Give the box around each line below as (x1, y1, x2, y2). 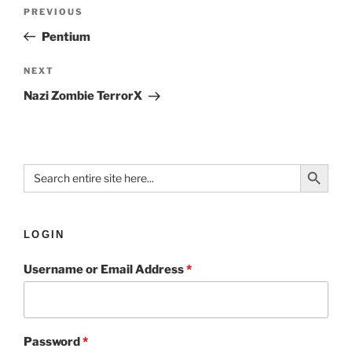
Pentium (41, 29, 90, 44)
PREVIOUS (24, 5, 83, 17)
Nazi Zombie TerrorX (24, 89, 142, 104)
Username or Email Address (24, 262, 186, 277)
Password (24, 334, 82, 349)
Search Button (299, 156, 341, 172)
